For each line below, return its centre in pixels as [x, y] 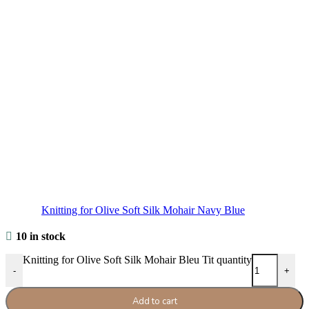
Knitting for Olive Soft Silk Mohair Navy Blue [143, 210]
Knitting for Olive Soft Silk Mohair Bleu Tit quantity [137, 260]
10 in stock [40, 237]
